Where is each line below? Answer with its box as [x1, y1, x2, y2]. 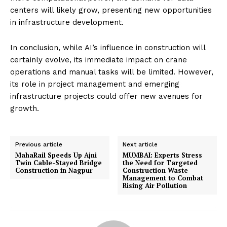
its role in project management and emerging [10, 80, 179, 89]
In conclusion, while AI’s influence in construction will [10, 43, 205, 53]
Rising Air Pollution [123, 181, 187, 191]
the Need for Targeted [123, 158, 198, 168]
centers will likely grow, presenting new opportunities [10, 6, 212, 15]
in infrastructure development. [10, 18, 124, 27]
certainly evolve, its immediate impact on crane [10, 55, 187, 65]
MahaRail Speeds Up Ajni [15, 150, 97, 160]
